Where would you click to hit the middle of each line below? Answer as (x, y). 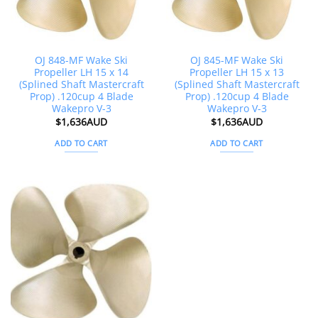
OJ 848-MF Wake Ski (81, 60)
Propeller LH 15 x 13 (237, 72)
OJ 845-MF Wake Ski (237, 60)
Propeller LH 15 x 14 (81, 72)
